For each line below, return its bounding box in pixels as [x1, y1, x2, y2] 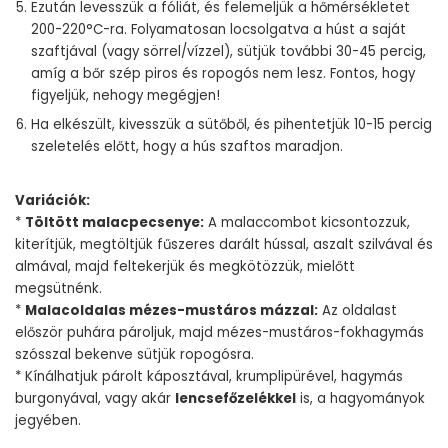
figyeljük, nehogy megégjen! [31, 86, 220, 105]
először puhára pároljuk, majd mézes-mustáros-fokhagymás [15, 323, 424, 342]
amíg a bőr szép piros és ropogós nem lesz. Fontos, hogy [31, 64, 415, 83]
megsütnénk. [15, 279, 102, 298]
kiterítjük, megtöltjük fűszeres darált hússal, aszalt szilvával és [15, 235, 433, 254]
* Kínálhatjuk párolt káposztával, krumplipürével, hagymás [15, 367, 403, 386]
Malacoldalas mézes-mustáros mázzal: [25, 301, 318, 320]
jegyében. [15, 411, 81, 430]
